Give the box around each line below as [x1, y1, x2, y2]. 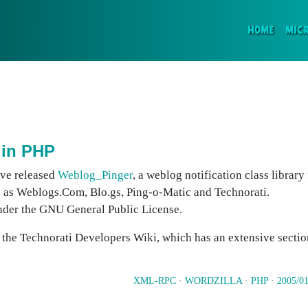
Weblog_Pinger [58, 168, 133, 181]
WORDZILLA [185, 276, 242, 286]
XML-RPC [133, 276, 176, 286]
